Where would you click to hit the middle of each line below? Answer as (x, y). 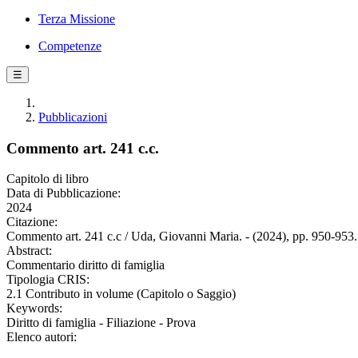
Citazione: (32, 222)
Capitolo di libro (48, 179)
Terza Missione (77, 19)
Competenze (70, 46)
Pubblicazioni (73, 117)
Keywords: (34, 308)
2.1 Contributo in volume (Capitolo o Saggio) (121, 294)
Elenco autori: (42, 337)
